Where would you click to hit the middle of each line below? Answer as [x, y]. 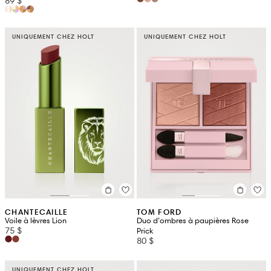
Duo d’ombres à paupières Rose [193, 221]
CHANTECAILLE [37, 212]
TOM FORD [159, 212]
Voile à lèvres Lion [36, 221]
